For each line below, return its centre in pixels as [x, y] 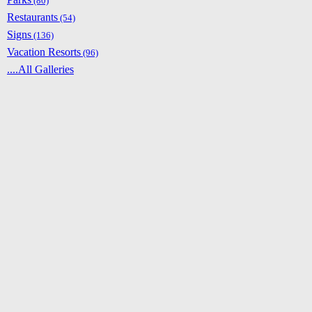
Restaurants [32, 17]
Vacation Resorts [44, 52]
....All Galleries [40, 70]
